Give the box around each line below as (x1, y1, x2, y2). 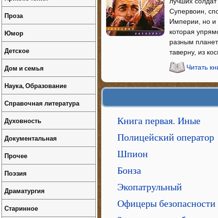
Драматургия (4, 186, 45, 195)
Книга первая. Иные (117, 115, 200, 126)
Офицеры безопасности (117, 198, 216, 209)
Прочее (4, 151, 27, 160)
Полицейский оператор (117, 132, 214, 143)
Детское (4, 46, 29, 55)
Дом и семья (4, 63, 44, 73)
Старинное (4, 203, 38, 213)
